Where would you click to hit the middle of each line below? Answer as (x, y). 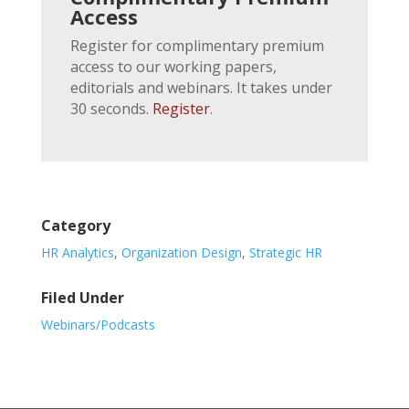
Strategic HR (285, 252)
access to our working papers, (173, 66)
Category (75, 225)
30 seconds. (111, 108)
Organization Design (181, 252)
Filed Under (82, 297)
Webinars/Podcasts (98, 324)
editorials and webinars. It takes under (201, 87)
